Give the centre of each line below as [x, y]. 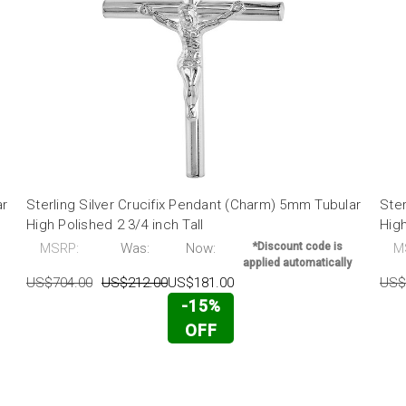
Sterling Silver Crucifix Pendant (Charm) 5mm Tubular [193, 205]
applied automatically [297, 263]
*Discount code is [297, 247]
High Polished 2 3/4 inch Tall [115, 225]
